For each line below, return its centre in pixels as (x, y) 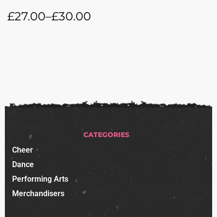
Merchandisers (38, 194)
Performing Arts (40, 179)
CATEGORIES (106, 135)
